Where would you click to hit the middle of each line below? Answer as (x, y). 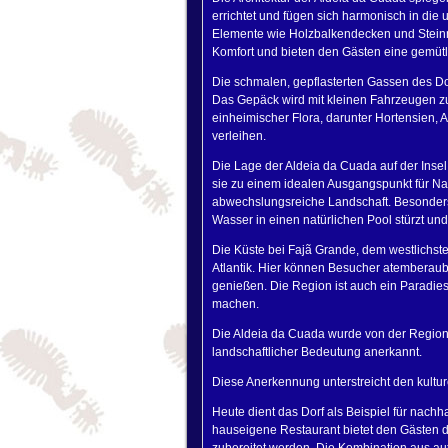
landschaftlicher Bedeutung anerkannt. (317, 352)
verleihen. (239, 136)
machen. (235, 304)
